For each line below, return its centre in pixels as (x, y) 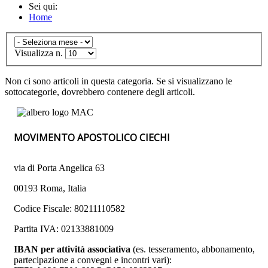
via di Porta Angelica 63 (59, 168)
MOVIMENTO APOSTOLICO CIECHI (92, 137)
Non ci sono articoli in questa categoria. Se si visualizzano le (118, 81)
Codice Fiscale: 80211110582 (69, 208)
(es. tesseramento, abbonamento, (194, 249)
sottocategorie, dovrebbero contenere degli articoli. (100, 92)
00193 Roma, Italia (50, 188)
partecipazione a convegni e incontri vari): (94, 260)
